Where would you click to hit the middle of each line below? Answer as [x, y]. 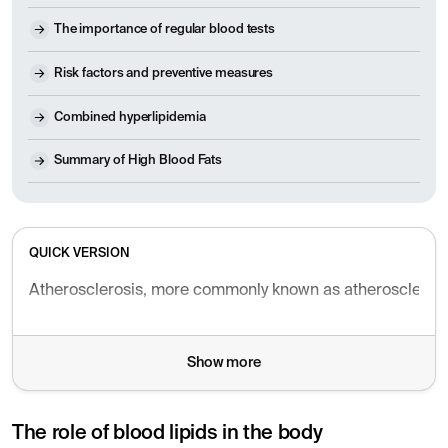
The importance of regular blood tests [164, 30]
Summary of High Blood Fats [138, 161]
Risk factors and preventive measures [163, 73]
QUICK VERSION [79, 254]
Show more [224, 363]
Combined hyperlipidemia [129, 117]
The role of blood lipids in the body [167, 434]
